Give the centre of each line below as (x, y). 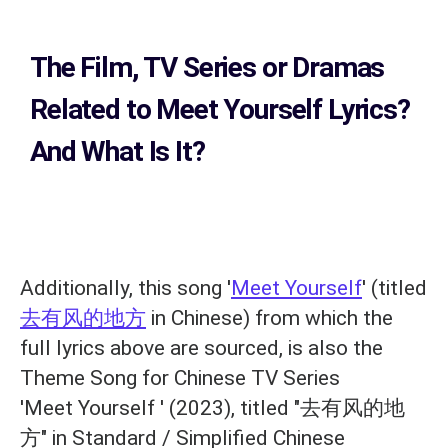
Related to (93, 109)
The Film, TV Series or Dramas (207, 67)
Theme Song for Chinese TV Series (180, 377)
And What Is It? (117, 151)
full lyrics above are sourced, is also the (201, 347)
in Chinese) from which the (269, 317)
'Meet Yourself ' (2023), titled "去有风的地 (212, 407)
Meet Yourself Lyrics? (283, 109)
